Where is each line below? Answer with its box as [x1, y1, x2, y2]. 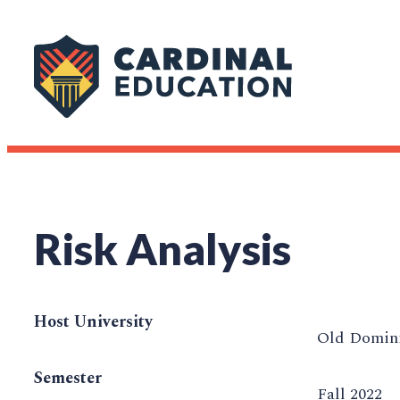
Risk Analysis [34, 223, 291, 275]
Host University [34, 310, 153, 335]
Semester [34, 366, 102, 391]
